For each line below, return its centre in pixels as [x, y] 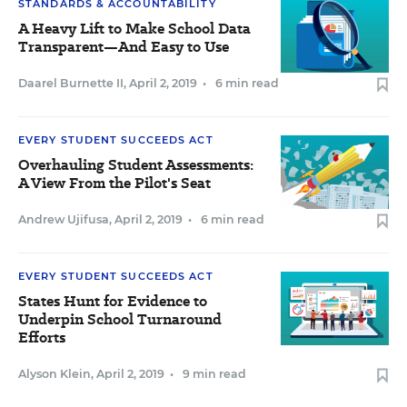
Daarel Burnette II [71, 83]
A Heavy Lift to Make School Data [134, 29]
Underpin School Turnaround [120, 319]
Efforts [42, 338]
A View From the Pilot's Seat [114, 183]
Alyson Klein [55, 374]
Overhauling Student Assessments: [136, 165]
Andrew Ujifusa [64, 219]
